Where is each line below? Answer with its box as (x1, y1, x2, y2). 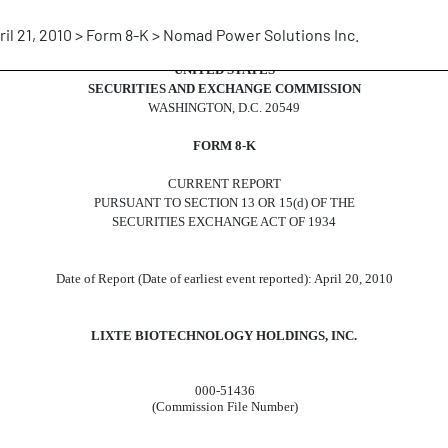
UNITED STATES (173, 62, 275, 77)
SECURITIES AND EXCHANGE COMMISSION (87, 81, 361, 96)
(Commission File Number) (151, 399, 298, 414)
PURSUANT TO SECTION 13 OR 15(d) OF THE (93, 195, 355, 210)
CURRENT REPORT (167, 176, 281, 191)
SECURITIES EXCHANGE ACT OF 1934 (112, 214, 336, 229)
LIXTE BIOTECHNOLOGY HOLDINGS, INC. (91, 328, 357, 343)
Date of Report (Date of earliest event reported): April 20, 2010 (55, 271, 393, 286)
